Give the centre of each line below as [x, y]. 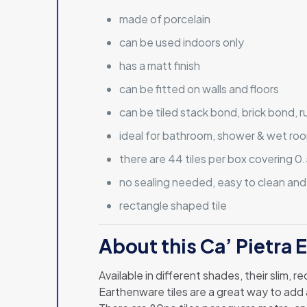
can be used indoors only [182, 42]
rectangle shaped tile [173, 205]
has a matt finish [160, 65]
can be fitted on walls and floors [199, 88]
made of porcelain [165, 19]
